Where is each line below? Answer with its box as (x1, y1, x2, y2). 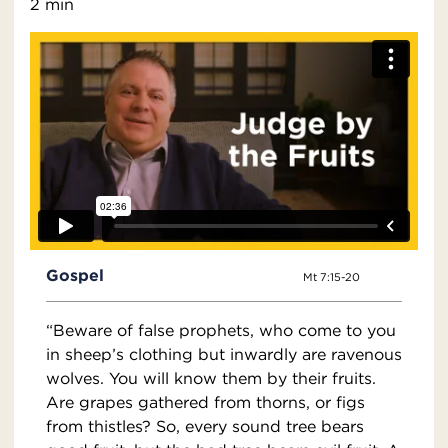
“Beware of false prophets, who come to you (46, 320, 396, 341)
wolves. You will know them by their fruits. (46, 368, 376, 389)
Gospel (46, 265, 104, 286)
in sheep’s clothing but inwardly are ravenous (46, 344, 402, 365)
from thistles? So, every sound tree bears (46, 416, 364, 437)
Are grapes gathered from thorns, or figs (46, 392, 365, 413)
